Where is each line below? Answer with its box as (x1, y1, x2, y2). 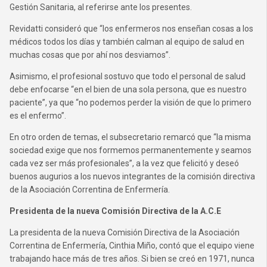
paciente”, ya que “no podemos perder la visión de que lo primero (10, 98, 252, 107)
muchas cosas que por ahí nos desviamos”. (10, 50, 170, 60)
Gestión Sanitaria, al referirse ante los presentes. (10, 2, 192, 12)
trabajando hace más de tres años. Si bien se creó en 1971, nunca (10, 254, 254, 263)
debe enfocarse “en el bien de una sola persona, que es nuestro (10, 85, 247, 94)
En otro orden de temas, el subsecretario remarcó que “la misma (10, 132, 251, 142)
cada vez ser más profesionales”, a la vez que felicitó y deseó (10, 159, 239, 168)
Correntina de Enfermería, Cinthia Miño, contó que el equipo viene (10, 241, 254, 250)
